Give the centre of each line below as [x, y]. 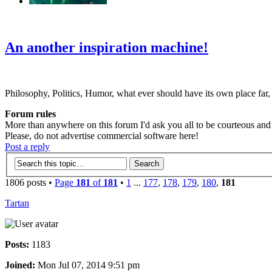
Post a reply [27, 147]
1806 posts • [30, 182]
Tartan [17, 203]
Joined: [20, 265]
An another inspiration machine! [107, 47]
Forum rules [30, 114]
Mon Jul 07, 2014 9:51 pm [87, 265]
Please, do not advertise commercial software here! [102, 136]
